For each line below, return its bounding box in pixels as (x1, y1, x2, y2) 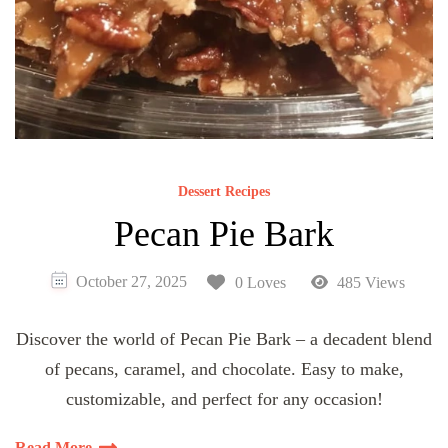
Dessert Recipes (178, 184, 270, 200)
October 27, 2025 (75, 273, 187, 291)
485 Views (333, 274, 406, 292)
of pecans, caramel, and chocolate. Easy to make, (44, 359, 404, 380)
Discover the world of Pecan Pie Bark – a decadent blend (16, 329, 432, 350)
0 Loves (234, 274, 286, 292)
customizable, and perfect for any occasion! (65, 389, 383, 410)
